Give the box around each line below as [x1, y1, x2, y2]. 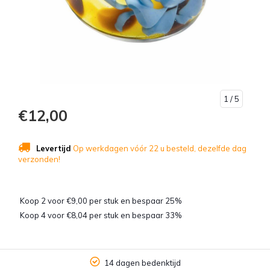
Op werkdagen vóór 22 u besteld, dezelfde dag [71, 143, 246, 153]
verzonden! [18, 154, 60, 164]
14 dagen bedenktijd [104, 257, 181, 268]
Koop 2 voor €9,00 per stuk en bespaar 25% [20, 195, 181, 206]
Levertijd [36, 143, 71, 153]
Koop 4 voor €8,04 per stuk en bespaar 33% [20, 210, 181, 220]
